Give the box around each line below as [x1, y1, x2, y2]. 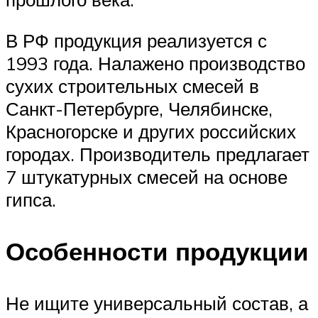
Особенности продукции [6, 235, 309, 267]
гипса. [6, 187, 56, 211]
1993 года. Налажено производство [6, 51, 305, 75]
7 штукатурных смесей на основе [6, 165, 287, 188]
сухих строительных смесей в [6, 74, 259, 97]
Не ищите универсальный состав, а [6, 292, 308, 315]
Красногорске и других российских [6, 119, 296, 143]
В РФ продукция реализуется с [6, 28, 267, 52]
